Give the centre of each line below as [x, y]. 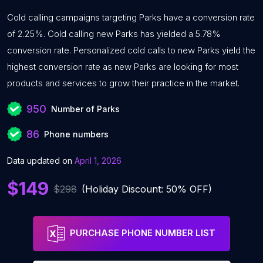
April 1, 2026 [98, 161]
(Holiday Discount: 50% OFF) [147, 189]
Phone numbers [76, 134]
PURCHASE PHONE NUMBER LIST [143, 233]
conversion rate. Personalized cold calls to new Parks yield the [131, 50]
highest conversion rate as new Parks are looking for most [123, 67]
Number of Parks [85, 109]
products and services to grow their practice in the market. [123, 83]
